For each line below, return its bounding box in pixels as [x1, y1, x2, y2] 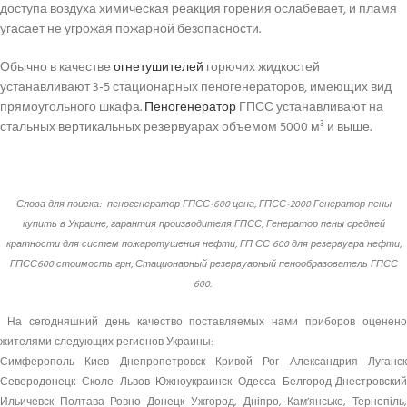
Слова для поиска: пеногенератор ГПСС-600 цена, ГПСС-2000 [15, 197, 313, 213]
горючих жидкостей [203, 57, 320, 78]
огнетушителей [114, 57, 203, 78]
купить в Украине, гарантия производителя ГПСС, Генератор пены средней [22, 217, 385, 233]
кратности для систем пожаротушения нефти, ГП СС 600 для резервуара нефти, [5, 237, 402, 253]
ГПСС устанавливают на [236, 97, 383, 118]
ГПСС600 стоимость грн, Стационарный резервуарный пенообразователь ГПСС [9, 257, 398, 273]
